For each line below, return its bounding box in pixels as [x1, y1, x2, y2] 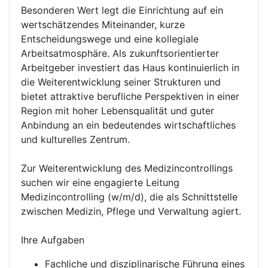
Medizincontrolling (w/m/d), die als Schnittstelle [21, 191, 237, 203]
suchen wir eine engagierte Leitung [21, 176, 179, 188]
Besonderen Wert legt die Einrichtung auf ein [21, 4, 223, 16]
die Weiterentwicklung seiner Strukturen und [21, 76, 221, 88]
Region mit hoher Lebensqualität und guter [21, 105, 214, 117]
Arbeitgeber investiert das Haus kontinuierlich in [21, 62, 239, 74]
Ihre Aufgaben [21, 234, 84, 246]
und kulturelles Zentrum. [21, 133, 130, 145]
